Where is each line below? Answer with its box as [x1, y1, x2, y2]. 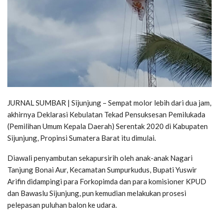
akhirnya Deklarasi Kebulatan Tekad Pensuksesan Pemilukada [7, 109, 205, 119]
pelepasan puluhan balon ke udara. [7, 200, 117, 209]
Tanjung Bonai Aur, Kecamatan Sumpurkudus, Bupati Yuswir [7, 165, 197, 174]
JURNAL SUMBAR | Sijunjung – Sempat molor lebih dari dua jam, [7, 98, 211, 107]
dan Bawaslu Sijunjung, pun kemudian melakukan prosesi [7, 188, 186, 197]
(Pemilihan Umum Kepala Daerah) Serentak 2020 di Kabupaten [7, 121, 208, 131]
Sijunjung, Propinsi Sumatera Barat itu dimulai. [7, 133, 156, 142]
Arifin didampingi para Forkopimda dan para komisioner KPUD [7, 176, 206, 186]
